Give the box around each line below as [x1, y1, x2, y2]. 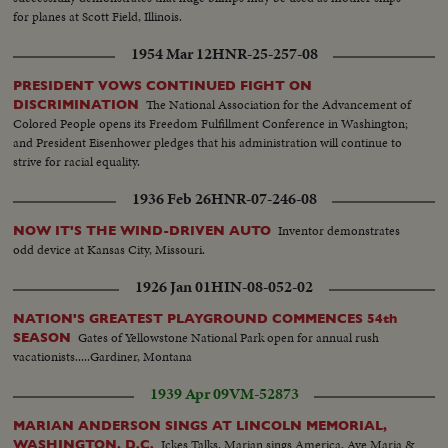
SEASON [13, 329, 72, 345]
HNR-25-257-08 [211, 42, 318, 65]
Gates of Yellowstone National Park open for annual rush [78, 327, 380, 347]
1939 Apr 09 [149, 383, 229, 406]
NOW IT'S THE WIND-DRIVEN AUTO [13, 222, 272, 238]
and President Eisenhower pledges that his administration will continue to [13, 132, 403, 152]
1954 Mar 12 [130, 42, 212, 65]
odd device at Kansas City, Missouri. [13, 239, 206, 259]
